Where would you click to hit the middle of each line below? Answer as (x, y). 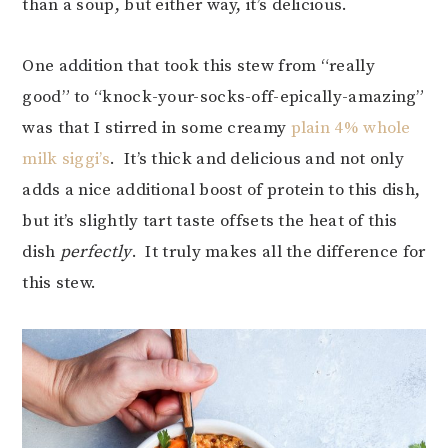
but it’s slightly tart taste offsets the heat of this (210, 220)
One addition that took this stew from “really (198, 65)
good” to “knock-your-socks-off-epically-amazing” (223, 96)
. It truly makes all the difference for (278, 251)
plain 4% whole (350, 127)
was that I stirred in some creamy (156, 127)
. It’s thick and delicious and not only (257, 158)
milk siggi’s (66, 158)
